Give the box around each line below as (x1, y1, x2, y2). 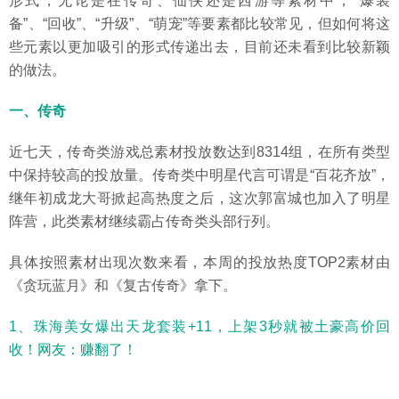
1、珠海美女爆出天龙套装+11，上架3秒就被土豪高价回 (9, 319, 390, 335)
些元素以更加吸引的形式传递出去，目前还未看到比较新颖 (9, 39, 390, 55)
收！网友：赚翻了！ (9, 342, 137, 358)
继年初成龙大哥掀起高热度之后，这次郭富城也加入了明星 (9, 191, 390, 207)
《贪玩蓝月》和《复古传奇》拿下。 (9, 278, 237, 294)
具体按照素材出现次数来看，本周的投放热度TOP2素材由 (9, 255, 390, 271)
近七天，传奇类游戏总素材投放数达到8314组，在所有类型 (9, 144, 390, 160)
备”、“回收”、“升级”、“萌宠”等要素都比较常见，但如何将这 (9, 16, 390, 32)
